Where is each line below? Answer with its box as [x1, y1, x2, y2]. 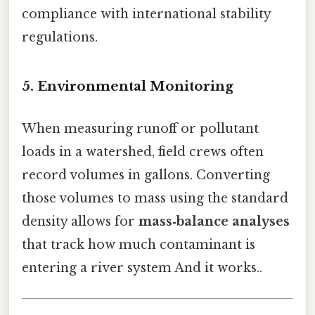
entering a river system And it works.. [22, 259, 262, 276]
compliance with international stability [22, 6, 271, 22]
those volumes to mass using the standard [22, 190, 288, 206]
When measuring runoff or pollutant [22, 120, 259, 136]
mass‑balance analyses [139, 213, 290, 229]
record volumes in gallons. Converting [22, 167, 270, 183]
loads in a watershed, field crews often [22, 143, 264, 160]
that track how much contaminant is [22, 236, 255, 252]
